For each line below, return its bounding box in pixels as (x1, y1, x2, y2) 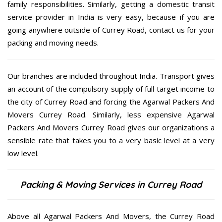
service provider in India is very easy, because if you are (7, 12, 215, 22)
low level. (7, 148, 39, 159)
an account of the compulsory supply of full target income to (7, 84, 215, 94)
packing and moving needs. (7, 38, 99, 48)
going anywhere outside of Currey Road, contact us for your (7, 25, 215, 35)
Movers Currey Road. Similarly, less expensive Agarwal (7, 110, 215, 120)
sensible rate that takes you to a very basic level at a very (7, 135, 215, 146)
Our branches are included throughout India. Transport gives (7, 71, 215, 81)
